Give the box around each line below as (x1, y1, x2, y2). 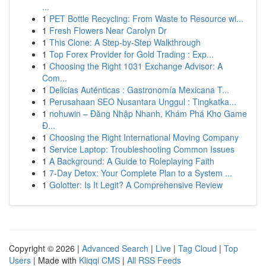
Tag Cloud (178, 242, 217, 254)
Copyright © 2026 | (9, 242, 82, 254)
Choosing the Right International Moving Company (49, 131, 239, 143)
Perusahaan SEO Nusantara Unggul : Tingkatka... (49, 96, 236, 107)
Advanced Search (82, 242, 148, 254)
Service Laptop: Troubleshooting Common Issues (49, 143, 235, 155)
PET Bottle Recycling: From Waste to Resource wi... (49, 12, 243, 24)
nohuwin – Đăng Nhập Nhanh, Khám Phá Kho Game (49, 107, 247, 119)
